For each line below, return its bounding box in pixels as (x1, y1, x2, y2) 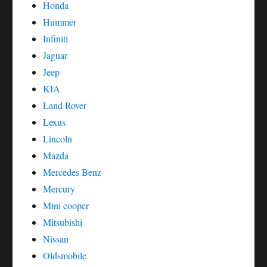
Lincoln (43, 132, 73, 145)
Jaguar (43, 49, 68, 62)
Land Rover (43, 99, 87, 112)
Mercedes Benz (43, 166, 102, 179)
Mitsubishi (43, 216, 83, 229)
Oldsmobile (43, 249, 87, 262)
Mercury (43, 182, 76, 195)
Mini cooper (43, 199, 89, 212)
